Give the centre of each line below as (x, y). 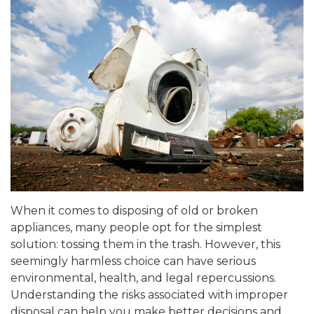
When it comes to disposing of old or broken (134, 210)
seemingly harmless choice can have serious (133, 261)
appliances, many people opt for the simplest (136, 227)
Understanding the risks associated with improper (149, 294)
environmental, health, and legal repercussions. (143, 278)
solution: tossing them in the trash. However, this (145, 244)
